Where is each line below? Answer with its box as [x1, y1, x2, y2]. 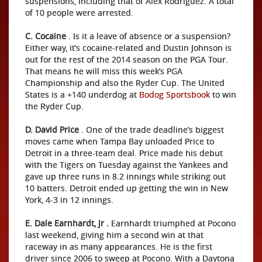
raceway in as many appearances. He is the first [25, 241, 212, 252]
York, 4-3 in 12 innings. [25, 194, 113, 205]
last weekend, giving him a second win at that [25, 229, 204, 240]
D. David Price [25, 124, 79, 135]
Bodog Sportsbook [139, 89, 210, 100]
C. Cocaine [25, 30, 66, 42]
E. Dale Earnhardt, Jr [25, 218, 104, 229]
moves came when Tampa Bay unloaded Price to [25, 136, 214, 147]
